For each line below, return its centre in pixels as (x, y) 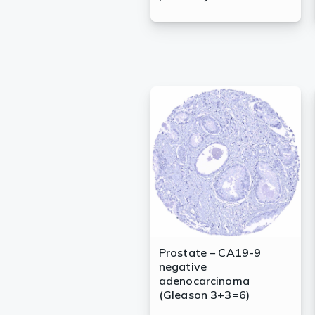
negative (182, 267)
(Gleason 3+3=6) (204, 295)
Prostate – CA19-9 (210, 253)
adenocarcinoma (204, 281)
